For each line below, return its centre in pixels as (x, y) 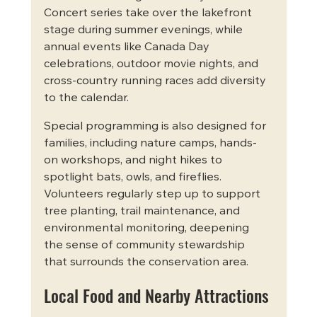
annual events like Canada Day (128, 48)
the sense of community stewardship (145, 246)
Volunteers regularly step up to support (153, 195)
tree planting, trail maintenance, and (143, 212)
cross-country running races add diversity (156, 82)
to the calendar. (86, 99)
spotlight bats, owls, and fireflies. (134, 178)
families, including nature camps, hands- (150, 144)
